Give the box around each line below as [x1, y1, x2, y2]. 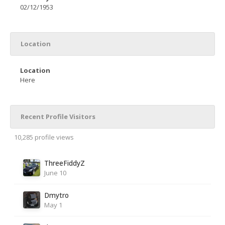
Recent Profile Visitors [21, 112, 95, 121]
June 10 [44, 168, 66, 177]
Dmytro [44, 190, 69, 200]
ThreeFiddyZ [44, 158, 85, 168]
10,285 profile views [14, 133, 74, 142]
